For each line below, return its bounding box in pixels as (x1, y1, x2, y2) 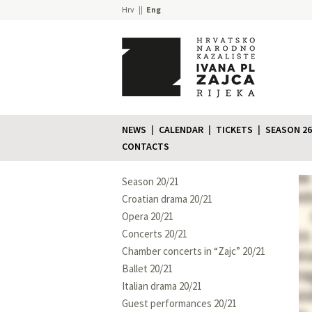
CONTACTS (122, 139, 169, 153)
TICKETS (216, 123, 253, 136)
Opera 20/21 (122, 209, 173, 223)
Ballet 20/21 (122, 261, 173, 275)
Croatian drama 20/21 (122, 192, 212, 205)
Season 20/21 (122, 174, 179, 188)
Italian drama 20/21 (122, 279, 202, 292)
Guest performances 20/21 (122, 296, 237, 310)
